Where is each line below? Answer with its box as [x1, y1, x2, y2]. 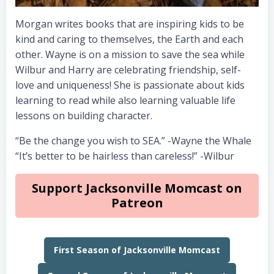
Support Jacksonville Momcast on [32, 180, 242, 197]
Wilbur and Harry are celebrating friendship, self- [15, 63, 241, 76]
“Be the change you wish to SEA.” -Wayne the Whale [15, 134, 251, 147]
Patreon [111, 194, 163, 212]
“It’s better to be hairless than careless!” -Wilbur [15, 149, 237, 163]
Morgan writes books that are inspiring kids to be [15, 17, 244, 31]
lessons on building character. [15, 109, 155, 122]
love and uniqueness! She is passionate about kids [15, 78, 245, 92]
